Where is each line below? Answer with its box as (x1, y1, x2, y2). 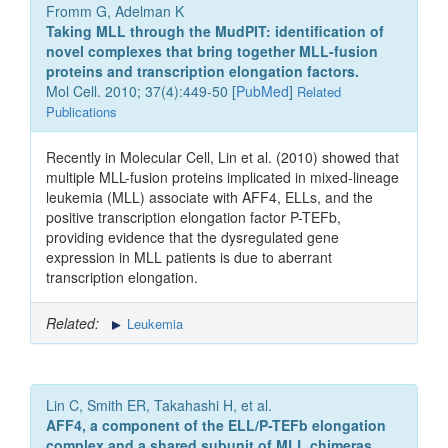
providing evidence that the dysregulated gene (46, 227, 339, 248)
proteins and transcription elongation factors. (46, 61, 359, 82)
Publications (46, 102, 117, 122)
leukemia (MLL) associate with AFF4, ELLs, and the (46, 187, 373, 208)
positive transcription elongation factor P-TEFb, (46, 207, 341, 228)
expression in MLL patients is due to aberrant (46, 247, 332, 268)
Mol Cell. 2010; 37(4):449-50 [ (46, 81, 236, 102)
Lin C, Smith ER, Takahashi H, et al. (46, 395, 272, 416)
